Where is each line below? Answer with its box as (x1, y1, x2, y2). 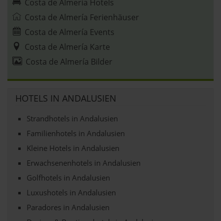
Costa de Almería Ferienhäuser (25, 12, 139, 23)
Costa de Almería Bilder (26, 56, 112, 67)
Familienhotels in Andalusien (26, 128, 125, 138)
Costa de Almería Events (25, 27, 114, 37)
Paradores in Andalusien (26, 202, 110, 212)
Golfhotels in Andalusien (26, 173, 110, 183)
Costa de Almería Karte (25, 41, 110, 52)
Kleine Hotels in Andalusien (26, 143, 119, 153)
